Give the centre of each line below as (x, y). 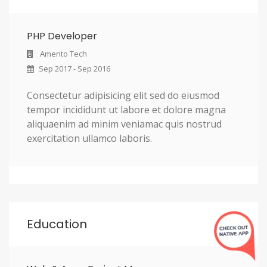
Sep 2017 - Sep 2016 (74, 68)
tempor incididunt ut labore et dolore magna (126, 109)
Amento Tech (62, 53)
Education (57, 224)
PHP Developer (62, 36)
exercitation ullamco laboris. (89, 138)
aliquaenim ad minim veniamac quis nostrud (124, 124)
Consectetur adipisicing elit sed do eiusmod (123, 95)
